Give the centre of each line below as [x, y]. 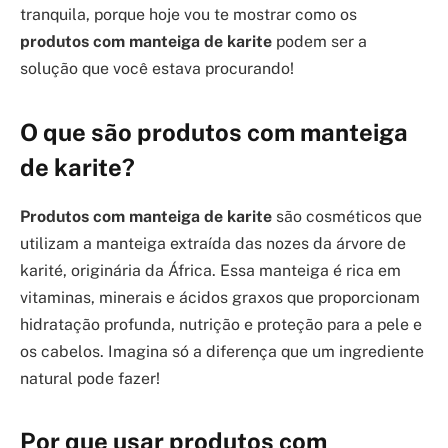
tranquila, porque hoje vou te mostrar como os [188, 15]
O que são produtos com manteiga [214, 131]
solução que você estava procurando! [157, 69]
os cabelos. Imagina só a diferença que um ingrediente [222, 351]
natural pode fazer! [90, 378]
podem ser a [319, 42]
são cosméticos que [347, 216]
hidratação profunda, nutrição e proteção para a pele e [221, 324]
